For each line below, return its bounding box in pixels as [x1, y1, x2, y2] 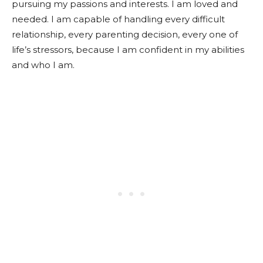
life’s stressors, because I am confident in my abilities [12, 44, 244, 55]
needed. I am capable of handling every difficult [12, 14, 225, 25]
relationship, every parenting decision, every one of [12, 29, 238, 40]
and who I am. [12, 59, 75, 70]
